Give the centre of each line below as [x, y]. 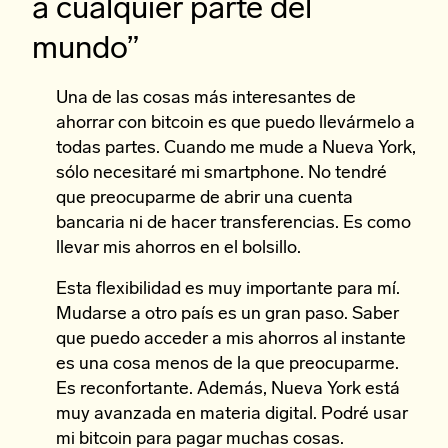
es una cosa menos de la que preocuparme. [227, 364]
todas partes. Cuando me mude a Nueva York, [236, 148]
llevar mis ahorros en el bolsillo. [178, 248]
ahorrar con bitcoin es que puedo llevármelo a [235, 123]
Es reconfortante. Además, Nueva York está [228, 389]
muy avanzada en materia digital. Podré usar [232, 414]
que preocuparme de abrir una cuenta [204, 198]
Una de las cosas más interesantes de [206, 98]
